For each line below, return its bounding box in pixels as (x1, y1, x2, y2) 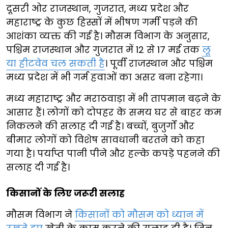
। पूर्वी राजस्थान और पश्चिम (105, 56, 213, 70)
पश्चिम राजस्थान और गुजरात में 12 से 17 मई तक (6, 43, 202, 56)
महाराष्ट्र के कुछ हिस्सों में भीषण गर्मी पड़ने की (6, 15, 197, 28)
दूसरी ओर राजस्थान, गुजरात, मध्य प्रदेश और (6, 2, 189, 15)
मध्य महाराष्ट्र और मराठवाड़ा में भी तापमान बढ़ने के (6, 92, 221, 105)
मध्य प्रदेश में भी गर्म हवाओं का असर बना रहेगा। (6, 70, 203, 83)
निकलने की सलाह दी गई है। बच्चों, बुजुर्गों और (6, 119, 194, 132)
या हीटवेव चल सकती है (6, 56, 105, 70)
